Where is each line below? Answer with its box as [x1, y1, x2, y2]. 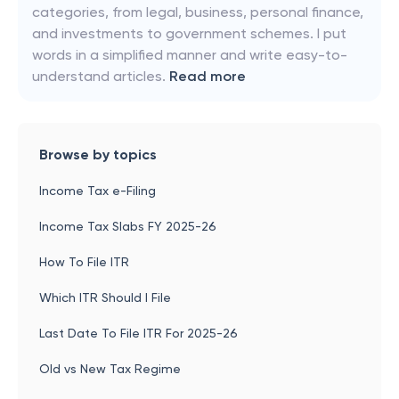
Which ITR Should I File [39, 290, 171, 305]
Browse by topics [39, 146, 157, 163]
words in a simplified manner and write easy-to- [32, 46, 347, 63]
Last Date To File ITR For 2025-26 [39, 326, 238, 340]
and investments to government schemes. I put [32, 25, 346, 42]
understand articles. [32, 68, 166, 85]
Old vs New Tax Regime [39, 362, 181, 376]
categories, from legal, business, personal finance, [32, 4, 363, 20]
